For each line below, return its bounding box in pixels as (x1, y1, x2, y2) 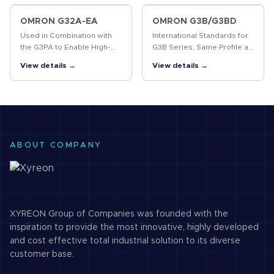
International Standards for (152, 32, 248, 39)
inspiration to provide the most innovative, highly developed (10, 223, 259, 232)
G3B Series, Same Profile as (152, 43, 253, 51)
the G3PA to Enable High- (20, 43, 110, 51)
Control (20, 67, 47, 74)
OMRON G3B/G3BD (152, 17, 237, 26)
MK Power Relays (152, 55, 214, 62)
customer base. (10, 250, 74, 259)
